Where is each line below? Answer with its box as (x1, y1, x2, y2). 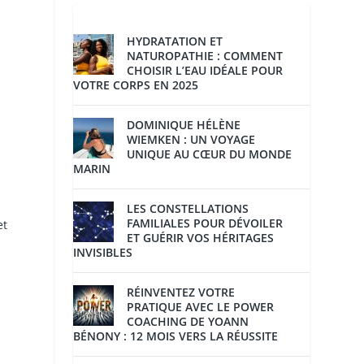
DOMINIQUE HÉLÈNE (127, 117, 241, 133)
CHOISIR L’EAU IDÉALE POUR (127, 63, 284, 79)
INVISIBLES (73, 245, 133, 261)
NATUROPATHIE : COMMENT (127, 48, 284, 64)
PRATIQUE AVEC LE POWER (127, 299, 275, 315)
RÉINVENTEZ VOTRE (127, 284, 236, 301)
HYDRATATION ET (127, 33, 223, 50)
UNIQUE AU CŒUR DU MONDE (127, 146, 292, 162)
